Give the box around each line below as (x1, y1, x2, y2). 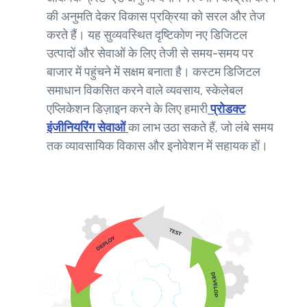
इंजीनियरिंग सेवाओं (47, 119, 128, 135)
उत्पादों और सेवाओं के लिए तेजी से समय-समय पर (47, 45, 254, 61)
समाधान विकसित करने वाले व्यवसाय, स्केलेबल (47, 82, 243, 98)
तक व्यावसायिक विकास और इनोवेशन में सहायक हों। (47, 138, 268, 153)
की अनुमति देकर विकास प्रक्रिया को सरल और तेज (47, 8, 265, 24)
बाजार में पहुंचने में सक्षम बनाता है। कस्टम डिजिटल (47, 64, 260, 79)
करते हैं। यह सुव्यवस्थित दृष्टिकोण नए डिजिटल (47, 27, 247, 42)
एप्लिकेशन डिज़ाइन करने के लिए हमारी (47, 101, 208, 116)
